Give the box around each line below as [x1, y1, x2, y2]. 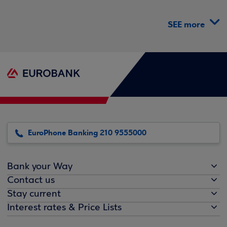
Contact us [7, 175, 55, 185]
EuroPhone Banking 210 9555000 [28, 127, 146, 138]
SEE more [168, 18, 205, 30]
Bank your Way [7, 161, 72, 172]
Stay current [7, 188, 61, 199]
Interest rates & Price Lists [7, 202, 122, 213]
